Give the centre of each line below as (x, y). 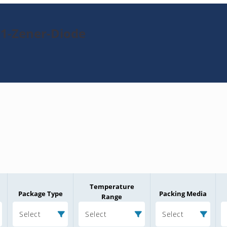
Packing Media (183, 194)
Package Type (40, 194)
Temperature (112, 187)
